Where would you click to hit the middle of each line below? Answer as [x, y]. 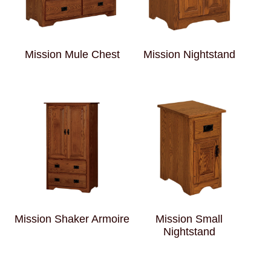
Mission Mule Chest [72, 54]
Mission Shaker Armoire [72, 219]
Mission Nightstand [189, 54]
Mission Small [189, 219]
